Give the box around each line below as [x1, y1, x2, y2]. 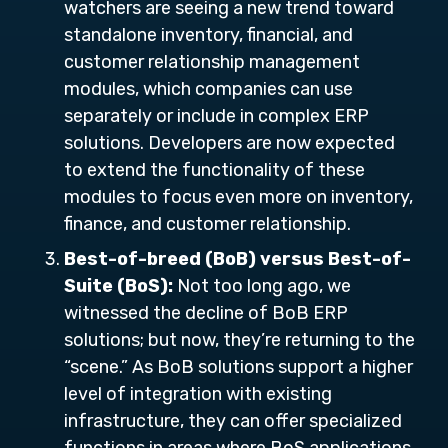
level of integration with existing [64, 383, 332, 405]
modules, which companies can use [64, 78, 353, 100]
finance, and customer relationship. [64, 213, 351, 235]
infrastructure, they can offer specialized [64, 410, 402, 432]
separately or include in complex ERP [64, 105, 369, 127]
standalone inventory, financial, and [64, 24, 353, 46]
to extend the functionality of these [64, 159, 365, 181]
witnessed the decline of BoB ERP [64, 302, 348, 324]
